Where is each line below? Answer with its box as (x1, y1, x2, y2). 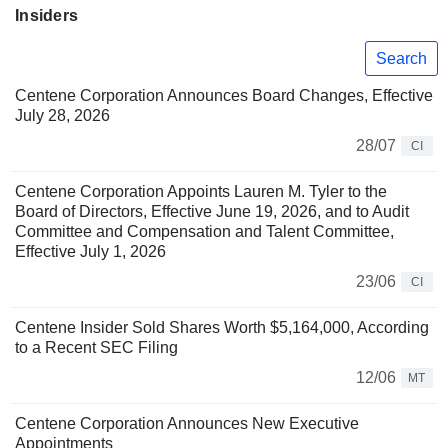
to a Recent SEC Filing (15, 339, 178, 357)
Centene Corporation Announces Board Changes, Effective (15, 87, 433, 105)
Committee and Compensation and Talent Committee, (15, 223, 394, 241)
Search (376, 49, 427, 67)
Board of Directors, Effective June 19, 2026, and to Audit (15, 203, 409, 221)
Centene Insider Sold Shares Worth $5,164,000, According (15, 319, 429, 337)
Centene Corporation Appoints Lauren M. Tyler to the (15, 183, 387, 201)
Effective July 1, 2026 (15, 243, 166, 261)
